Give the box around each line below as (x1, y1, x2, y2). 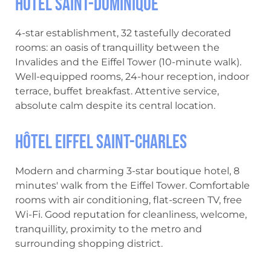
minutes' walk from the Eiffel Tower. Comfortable (15, 180, 250, 191)
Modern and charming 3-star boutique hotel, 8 (15, 165, 240, 177)
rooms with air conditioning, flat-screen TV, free (15, 194, 242, 206)
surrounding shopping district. (15, 238, 163, 249)
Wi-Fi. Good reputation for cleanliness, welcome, (15, 209, 247, 220)
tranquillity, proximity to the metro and (15, 223, 202, 235)
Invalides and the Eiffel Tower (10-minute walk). (15, 56, 241, 68)
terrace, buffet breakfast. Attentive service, (15, 85, 219, 97)
